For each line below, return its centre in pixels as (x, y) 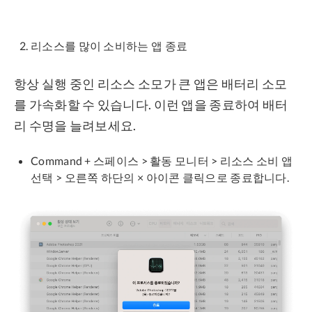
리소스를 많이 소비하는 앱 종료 (109, 45)
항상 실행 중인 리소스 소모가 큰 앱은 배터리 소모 (151, 83)
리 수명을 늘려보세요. (75, 125)
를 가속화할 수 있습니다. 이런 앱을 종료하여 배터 (151, 104)
